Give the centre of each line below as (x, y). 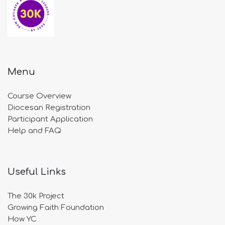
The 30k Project (36, 196)
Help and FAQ (34, 131)
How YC (22, 219)
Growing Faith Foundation (56, 208)
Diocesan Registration (49, 108)
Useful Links (37, 172)
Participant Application (50, 119)
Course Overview (39, 96)
